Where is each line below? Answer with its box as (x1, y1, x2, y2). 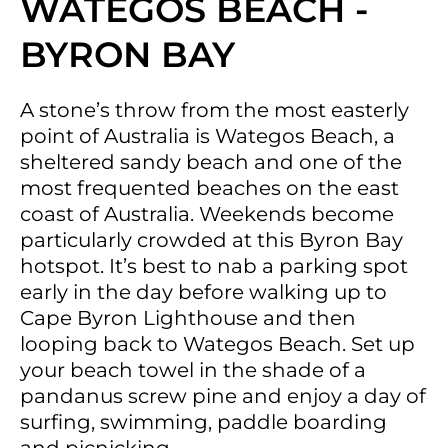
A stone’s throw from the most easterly (20, 97, 409, 122)
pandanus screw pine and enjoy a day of (20, 383, 426, 408)
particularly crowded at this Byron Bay (20, 227, 403, 252)
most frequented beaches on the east (20, 175, 399, 200)
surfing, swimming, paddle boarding (20, 409, 387, 434)
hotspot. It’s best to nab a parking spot (20, 253, 408, 278)
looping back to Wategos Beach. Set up (20, 331, 415, 356)
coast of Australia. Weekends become (20, 201, 394, 226)
